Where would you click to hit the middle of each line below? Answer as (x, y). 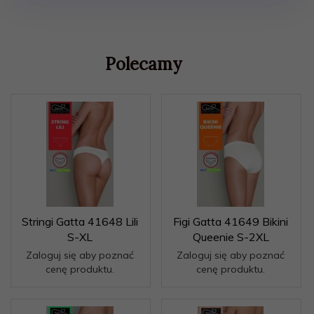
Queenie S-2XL (231, 237)
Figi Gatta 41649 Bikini (231, 221)
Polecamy (143, 64)
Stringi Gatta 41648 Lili (80, 221)
